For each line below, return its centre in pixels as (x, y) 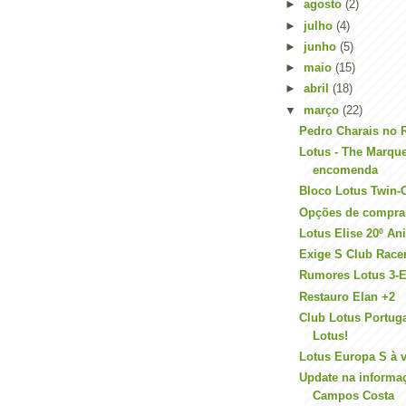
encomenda (346, 170)
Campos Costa (354, 396)
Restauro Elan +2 (348, 296)
